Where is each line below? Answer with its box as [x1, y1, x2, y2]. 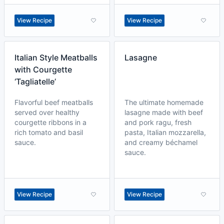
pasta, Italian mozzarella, [124, 128, 206, 136]
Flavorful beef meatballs [14, 98, 93, 106]
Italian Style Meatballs [14, 52, 97, 62]
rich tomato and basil [14, 128, 83, 136]
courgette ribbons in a [14, 118, 86, 126]
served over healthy [14, 108, 79, 116]
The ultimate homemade [124, 98, 203, 106]
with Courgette [14, 64, 72, 74]
